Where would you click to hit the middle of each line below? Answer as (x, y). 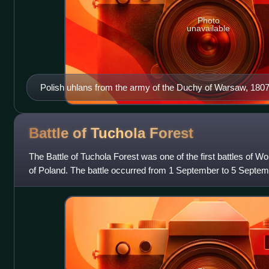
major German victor (69, 184)
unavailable (209, 29)
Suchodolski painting (80, 101)
